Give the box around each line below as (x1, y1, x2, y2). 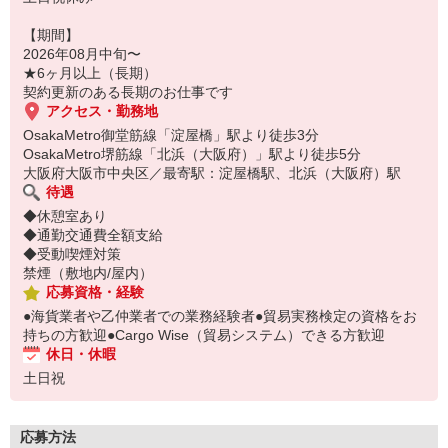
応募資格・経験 (46, 284, 144, 300)
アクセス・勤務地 (46, 103, 158, 119)
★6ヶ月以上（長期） (23, 65, 157, 81)
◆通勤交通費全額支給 (23, 227, 163, 243)
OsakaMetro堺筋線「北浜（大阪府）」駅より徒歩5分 (23, 146, 361, 162)
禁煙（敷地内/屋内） (23, 265, 153, 281)
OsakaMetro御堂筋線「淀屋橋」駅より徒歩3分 (23, 127, 319, 143)
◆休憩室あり (23, 208, 107, 224)
